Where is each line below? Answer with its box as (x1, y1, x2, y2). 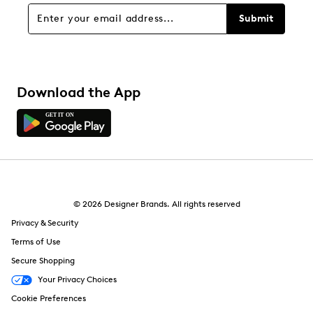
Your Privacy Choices (38, 275, 117, 284)
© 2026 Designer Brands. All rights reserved (73, 199, 240, 209)
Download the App (17, 84, 140, 101)
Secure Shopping (11, 256, 75, 265)
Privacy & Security (11, 218, 78, 228)
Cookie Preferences (11, 293, 86, 303)
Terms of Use (11, 237, 61, 247)
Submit (239, 13, 273, 24)
